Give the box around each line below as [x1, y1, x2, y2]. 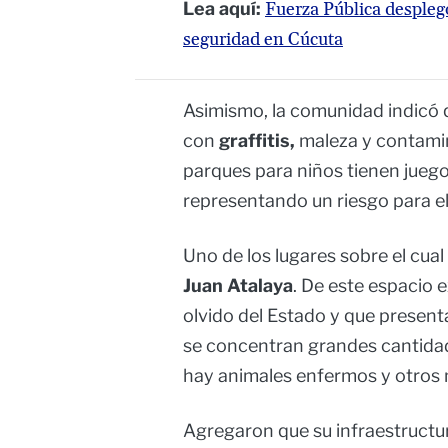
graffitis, [215, 130, 295, 152]
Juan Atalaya [183, 275, 293, 297]
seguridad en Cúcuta [183, 28, 343, 52]
